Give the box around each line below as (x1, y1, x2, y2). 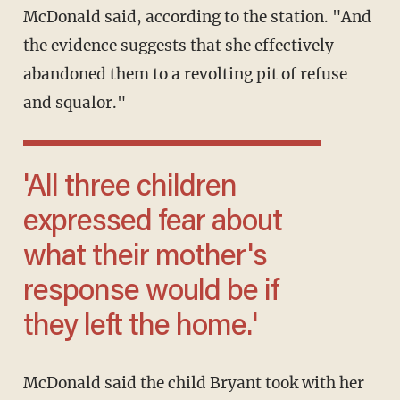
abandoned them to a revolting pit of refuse (22, 64, 347, 85)
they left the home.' (22, 312, 257, 343)
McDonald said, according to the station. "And (22, 7, 371, 28)
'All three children (22, 172, 46, 204)
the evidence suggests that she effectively (22, 36, 334, 56)
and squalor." (22, 93, 126, 113)
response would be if (22, 277, 279, 308)
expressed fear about (22, 207, 282, 238)
